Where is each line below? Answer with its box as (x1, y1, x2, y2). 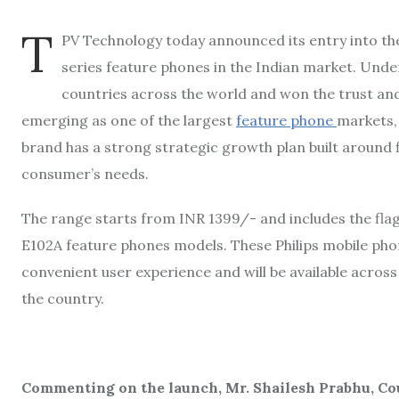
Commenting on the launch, (21, 379, 222, 396)
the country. (21, 289, 111, 307)
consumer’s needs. (21, 165, 149, 183)
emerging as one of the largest (21, 111, 236, 129)
